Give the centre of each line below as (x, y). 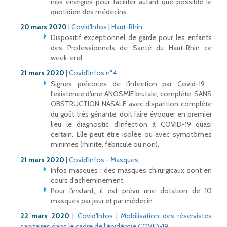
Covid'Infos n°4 (93, 73)
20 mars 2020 (44, 27)
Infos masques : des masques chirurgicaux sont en (131, 171)
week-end (66, 58)
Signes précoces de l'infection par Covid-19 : (131, 84)
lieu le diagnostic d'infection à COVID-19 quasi (131, 124)
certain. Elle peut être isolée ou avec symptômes (131, 135)
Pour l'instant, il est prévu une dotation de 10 (131, 191)
